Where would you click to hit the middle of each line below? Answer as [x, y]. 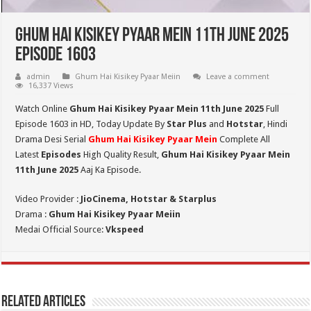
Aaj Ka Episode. [110, 170]
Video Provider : [48, 199]
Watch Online [43, 109]
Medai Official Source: [61, 230]
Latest [28, 155]
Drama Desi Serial [52, 140]
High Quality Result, [121, 155]
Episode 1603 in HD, [55, 124]
